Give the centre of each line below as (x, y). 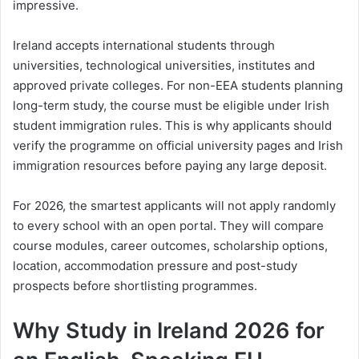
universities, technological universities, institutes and (164, 66)
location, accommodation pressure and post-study (155, 266)
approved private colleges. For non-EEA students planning (178, 86)
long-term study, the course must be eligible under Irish (171, 106)
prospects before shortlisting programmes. (135, 286)
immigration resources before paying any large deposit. (170, 166)
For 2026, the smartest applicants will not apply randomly (174, 206)
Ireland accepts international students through (144, 46)
